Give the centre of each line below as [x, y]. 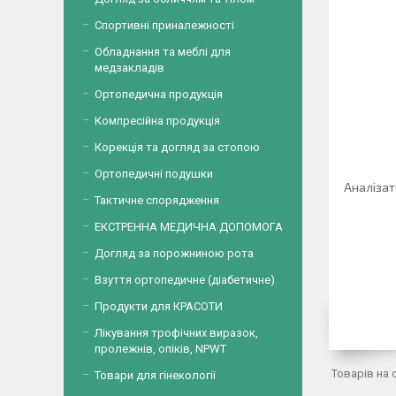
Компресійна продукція [157, 121]
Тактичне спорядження [157, 200]
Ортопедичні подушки [154, 174]
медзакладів [129, 68]
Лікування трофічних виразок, [176, 333]
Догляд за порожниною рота [174, 253]
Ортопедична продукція [159, 94]
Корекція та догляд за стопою [177, 147]
